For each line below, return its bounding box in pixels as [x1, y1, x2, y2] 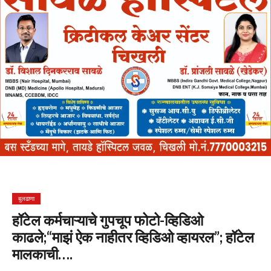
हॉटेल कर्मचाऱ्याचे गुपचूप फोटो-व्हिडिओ [12, 211, 203, 229]
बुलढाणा [18, 195, 34, 202]
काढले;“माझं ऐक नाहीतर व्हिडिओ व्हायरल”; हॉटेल [12, 228, 254, 246]
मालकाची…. [12, 245, 73, 263]
